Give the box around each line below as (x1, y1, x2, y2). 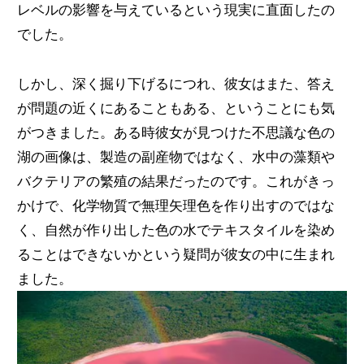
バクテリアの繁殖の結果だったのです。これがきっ (16, 173, 335, 190)
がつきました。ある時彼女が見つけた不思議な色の (16, 124, 335, 141)
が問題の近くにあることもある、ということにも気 (16, 100, 335, 117)
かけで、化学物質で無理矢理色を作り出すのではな (16, 197, 335, 214)
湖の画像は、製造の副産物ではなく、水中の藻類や (16, 149, 335, 166)
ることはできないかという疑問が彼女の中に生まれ (16, 246, 335, 263)
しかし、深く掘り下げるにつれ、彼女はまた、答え (16, 76, 335, 93)
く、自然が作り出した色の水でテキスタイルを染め (16, 222, 335, 239)
